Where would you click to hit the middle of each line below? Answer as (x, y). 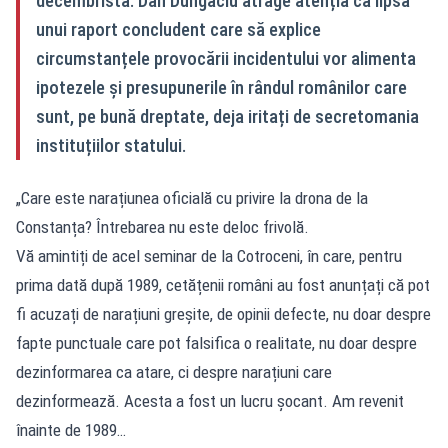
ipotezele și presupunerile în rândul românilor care (221, 87)
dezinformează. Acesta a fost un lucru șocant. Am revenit (210, 400)
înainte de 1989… (71, 429)
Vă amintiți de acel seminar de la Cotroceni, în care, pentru (209, 255)
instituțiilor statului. (111, 145)
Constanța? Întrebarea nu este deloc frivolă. (162, 226)
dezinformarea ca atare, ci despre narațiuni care (174, 371)
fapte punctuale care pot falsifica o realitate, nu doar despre (216, 342)
